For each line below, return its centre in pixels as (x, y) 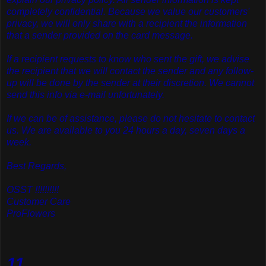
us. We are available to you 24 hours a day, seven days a (126, 131)
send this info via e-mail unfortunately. (85, 95)
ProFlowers (31, 214)
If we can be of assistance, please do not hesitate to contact (131, 119)
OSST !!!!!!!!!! (33, 190)
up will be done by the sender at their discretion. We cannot (130, 83)
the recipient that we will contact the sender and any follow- (130, 71)
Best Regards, (37, 166)
